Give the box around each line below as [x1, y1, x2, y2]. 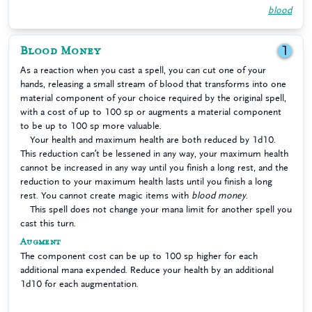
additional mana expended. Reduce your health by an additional [20, 265, 274, 274]
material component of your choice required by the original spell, [20, 93, 286, 102]
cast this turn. [20, 219, 76, 228]
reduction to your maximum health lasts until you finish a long [20, 177, 272, 186]
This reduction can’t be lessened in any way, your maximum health [20, 149, 288, 158]
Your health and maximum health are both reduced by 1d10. [30, 135, 276, 144]
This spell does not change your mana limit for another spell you [30, 205, 292, 214]
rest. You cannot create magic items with [20, 191, 192, 200]
